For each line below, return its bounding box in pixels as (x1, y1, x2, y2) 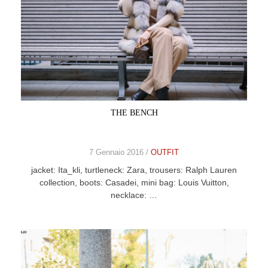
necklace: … (111, 190, 157, 200)
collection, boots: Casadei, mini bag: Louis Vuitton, (39, 178, 229, 187)
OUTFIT (151, 148, 179, 157)
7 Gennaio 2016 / (89, 148, 151, 157)
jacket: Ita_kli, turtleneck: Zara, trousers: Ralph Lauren (31, 165, 237, 175)
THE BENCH (110, 108, 158, 117)
